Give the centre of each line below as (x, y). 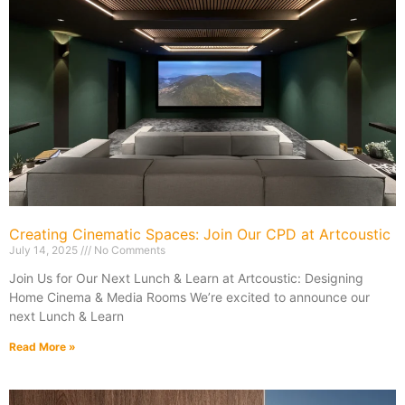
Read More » (42, 347)
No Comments (128, 250)
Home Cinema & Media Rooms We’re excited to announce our (189, 297)
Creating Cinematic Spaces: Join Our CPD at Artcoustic (200, 235)
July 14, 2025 (45, 250)
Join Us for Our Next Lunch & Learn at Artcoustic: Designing (186, 278)
